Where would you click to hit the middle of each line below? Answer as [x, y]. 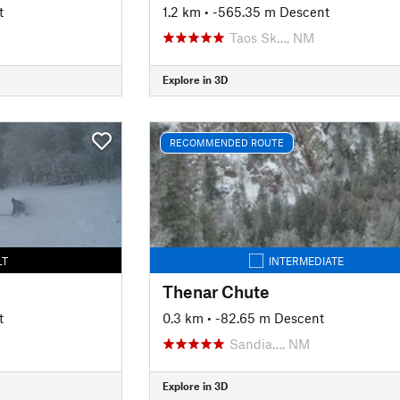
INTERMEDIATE [307, 260]
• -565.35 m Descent [267, 11]
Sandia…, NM [269, 343]
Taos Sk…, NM [271, 37]
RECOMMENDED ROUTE [226, 142]
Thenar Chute [216, 291]
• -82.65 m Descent [265, 317]
